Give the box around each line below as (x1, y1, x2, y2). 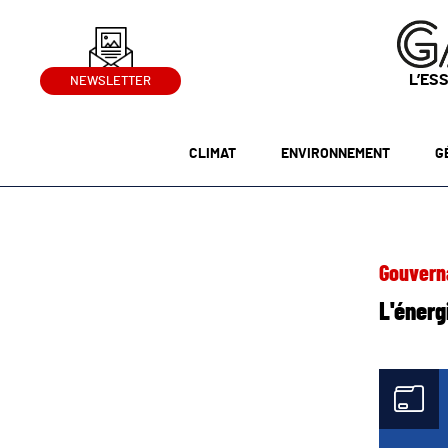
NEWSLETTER (70, 75, 152, 89)
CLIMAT (189, 147, 237, 161)
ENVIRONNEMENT (280, 147, 390, 161)
